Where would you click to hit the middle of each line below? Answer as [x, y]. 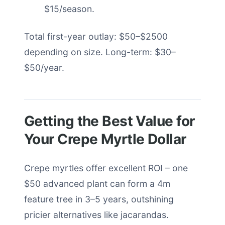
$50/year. [44, 68]
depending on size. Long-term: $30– [100, 52]
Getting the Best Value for [109, 121]
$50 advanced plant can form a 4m [97, 184]
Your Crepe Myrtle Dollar [105, 139]
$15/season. [69, 9]
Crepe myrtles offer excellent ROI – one [106, 168]
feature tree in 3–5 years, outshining [99, 199]
